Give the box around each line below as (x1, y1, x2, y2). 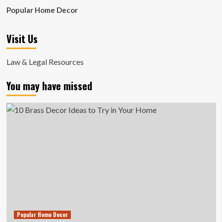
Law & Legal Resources (6, 57, 84, 66)
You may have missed (6, 78, 92, 93)
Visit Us (6, 31, 38, 46)
